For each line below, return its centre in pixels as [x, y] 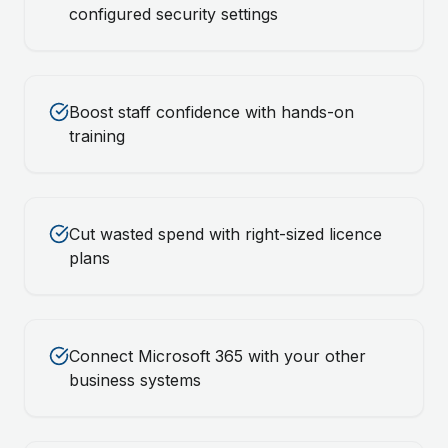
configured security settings [173, 14]
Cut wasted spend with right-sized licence [225, 234]
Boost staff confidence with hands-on [211, 112]
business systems [135, 380]
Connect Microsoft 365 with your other [217, 356]
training [97, 136]
